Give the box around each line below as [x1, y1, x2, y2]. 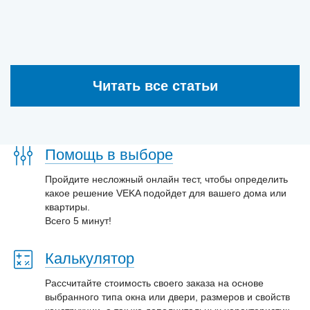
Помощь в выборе [45, 146, 173, 164]
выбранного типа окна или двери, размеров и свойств [45, 291, 290, 303]
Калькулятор [45, 250, 134, 268]
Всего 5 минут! [45, 215, 111, 227]
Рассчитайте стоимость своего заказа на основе [45, 277, 264, 289]
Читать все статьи [92, 78, 218, 94]
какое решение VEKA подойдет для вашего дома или [45, 188, 286, 199]
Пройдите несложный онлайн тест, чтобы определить [45, 174, 288, 185]
